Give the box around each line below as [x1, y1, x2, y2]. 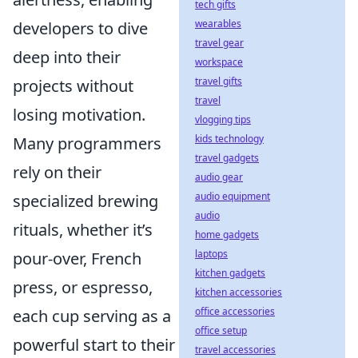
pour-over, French [13, 248, 141, 270]
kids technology [195, 132, 264, 145]
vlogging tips [195, 113, 251, 126]
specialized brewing [13, 190, 158, 213]
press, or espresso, [13, 276, 153, 299]
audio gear [195, 170, 243, 184]
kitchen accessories [195, 285, 282, 299]
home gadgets [195, 228, 259, 241]
